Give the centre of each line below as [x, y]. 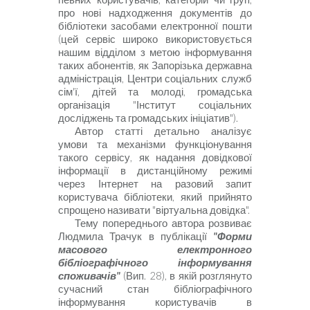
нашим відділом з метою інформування [155, 53]
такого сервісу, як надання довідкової [155, 158]
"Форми [232, 237]
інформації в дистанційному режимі [155, 171]
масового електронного [155, 250]
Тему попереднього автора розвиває [163, 224]
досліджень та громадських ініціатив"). [148, 118]
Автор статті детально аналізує [163, 131]
